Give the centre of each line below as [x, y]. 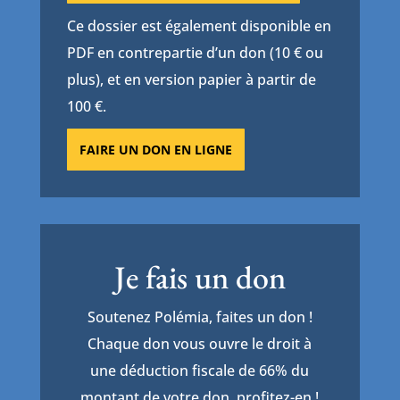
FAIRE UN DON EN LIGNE [155, 150]
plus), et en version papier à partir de [191, 80]
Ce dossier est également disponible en [199, 26]
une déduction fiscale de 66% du [200, 371]
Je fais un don [200, 278]
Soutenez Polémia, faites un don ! [200, 317]
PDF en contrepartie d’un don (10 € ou [195, 53]
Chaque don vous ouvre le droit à [200, 344]
